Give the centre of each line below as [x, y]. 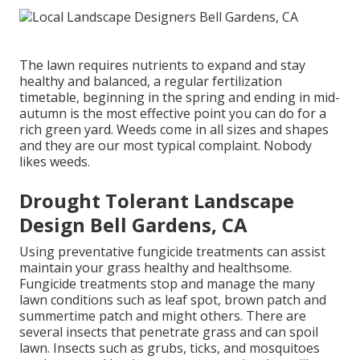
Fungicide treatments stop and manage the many [167, 283]
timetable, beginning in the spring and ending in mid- [180, 97]
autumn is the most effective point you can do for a [173, 113]
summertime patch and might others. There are [163, 315]
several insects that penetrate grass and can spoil [169, 331]
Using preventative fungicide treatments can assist [172, 251]
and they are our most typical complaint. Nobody [166, 145]
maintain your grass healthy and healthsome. [155, 267]
